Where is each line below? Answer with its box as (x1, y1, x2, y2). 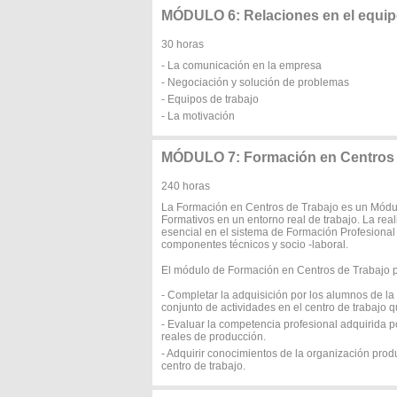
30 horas (161, 38, 204, 51)
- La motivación (161, 110, 235, 122)
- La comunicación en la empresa (161, 59, 322, 72)
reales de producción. (161, 331, 266, 343)
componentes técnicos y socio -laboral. (161, 238, 348, 251)
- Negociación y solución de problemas (161, 76, 349, 89)
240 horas (161, 180, 210, 192)
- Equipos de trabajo (161, 93, 259, 105)
